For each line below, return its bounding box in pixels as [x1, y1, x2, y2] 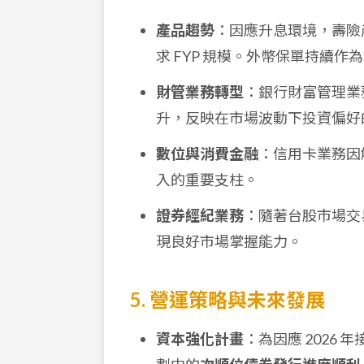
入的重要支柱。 [156, 171, 258, 188]
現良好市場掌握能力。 [156, 232, 302, 250]
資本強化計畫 [156, 330, 244, 348]
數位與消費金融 [156, 145, 258, 162]
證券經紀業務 [156, 206, 244, 224]
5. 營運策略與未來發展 [130, 288, 325, 311]
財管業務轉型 [156, 83, 244, 101]
